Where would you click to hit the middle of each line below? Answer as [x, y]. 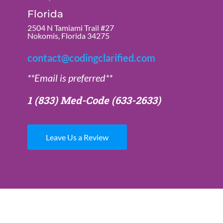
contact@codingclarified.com [91, 58]
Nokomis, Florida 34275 [68, 36]
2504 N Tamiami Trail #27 [70, 28]
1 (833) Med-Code [69, 100]
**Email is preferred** [70, 78]
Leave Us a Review [77, 137]
